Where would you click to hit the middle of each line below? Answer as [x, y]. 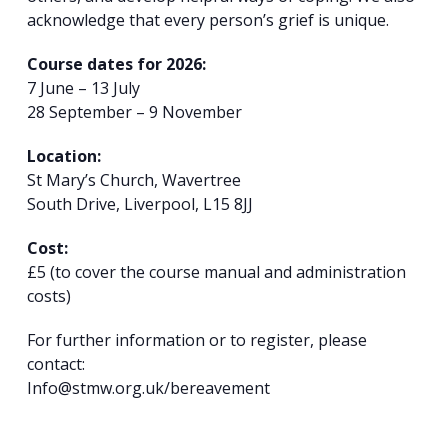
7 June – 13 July [83, 87]
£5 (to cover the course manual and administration [216, 271]
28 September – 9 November [134, 111]
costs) [48, 295]
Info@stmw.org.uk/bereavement [148, 387]
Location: [63, 155]
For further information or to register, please [196, 339]
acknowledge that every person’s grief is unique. [207, 19]
